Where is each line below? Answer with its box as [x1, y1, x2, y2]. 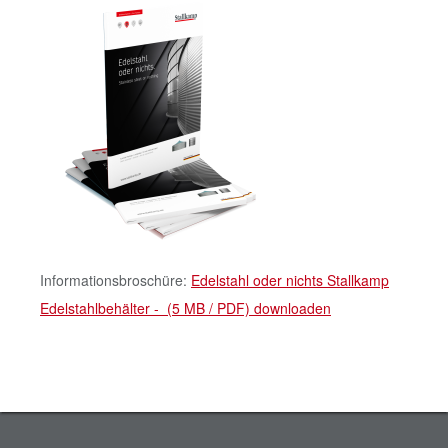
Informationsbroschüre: [40, 269, 191, 290]
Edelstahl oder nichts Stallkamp [191, 269, 389, 290]
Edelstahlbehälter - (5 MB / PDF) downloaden [40, 297, 331, 318]
